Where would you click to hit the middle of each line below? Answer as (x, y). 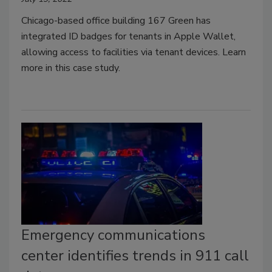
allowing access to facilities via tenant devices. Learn (134, 53)
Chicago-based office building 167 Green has (116, 21)
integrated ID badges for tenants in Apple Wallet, (128, 37)
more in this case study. (71, 68)
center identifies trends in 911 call (135, 256)
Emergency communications (113, 235)
